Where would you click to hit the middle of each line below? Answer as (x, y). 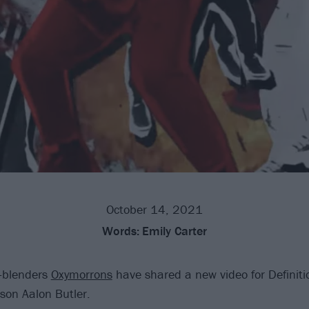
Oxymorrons (81, 274)
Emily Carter (175, 230)
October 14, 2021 (154, 209)
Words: (121, 230)
